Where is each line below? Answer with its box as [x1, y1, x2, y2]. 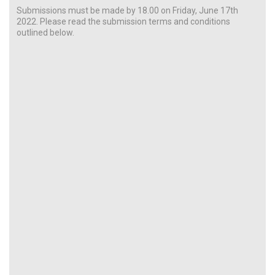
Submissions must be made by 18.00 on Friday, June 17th [17, 5, 238, 15]
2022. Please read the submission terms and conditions [17, 16, 230, 26]
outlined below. [17, 27, 74, 37]
